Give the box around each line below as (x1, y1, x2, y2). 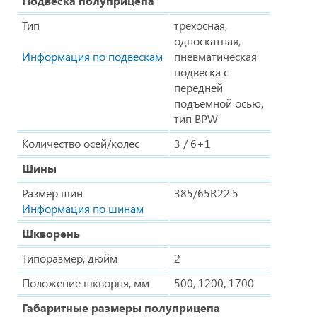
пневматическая (174, 48, 257, 64)
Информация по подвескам (22, 48, 163, 64)
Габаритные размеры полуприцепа (22, 299, 220, 315)
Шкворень (22, 225, 80, 241)
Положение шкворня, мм (22, 275, 149, 290)
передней (174, 79, 223, 95)
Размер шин (22, 185, 83, 200)
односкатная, (174, 33, 241, 48)
